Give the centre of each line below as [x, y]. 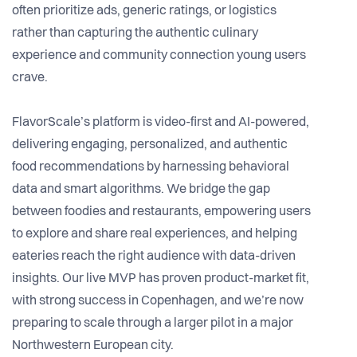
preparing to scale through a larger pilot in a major [153, 324]
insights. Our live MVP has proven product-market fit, [161, 279]
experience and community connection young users [159, 56]
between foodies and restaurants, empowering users [161, 212]
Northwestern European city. [93, 346]
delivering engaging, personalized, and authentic [150, 145]
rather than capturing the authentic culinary [135, 34]
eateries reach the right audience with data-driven [154, 257]
